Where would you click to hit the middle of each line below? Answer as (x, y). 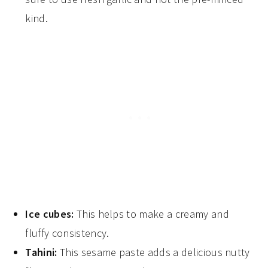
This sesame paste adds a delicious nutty (155, 252)
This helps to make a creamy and (153, 214)
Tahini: (42, 252)
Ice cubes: (51, 214)
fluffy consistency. (67, 233)
